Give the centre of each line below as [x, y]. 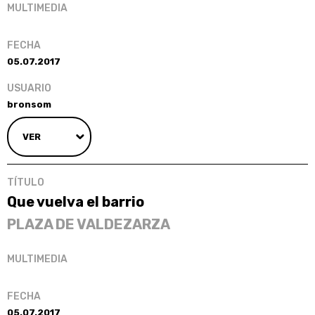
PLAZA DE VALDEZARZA [89, 224]
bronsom [29, 104]
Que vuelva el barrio [76, 201]
